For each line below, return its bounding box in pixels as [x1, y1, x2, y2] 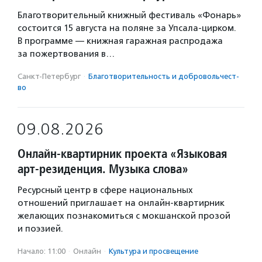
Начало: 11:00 [18, 247, 65, 256]
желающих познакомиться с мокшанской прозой [18, 211, 230, 221]
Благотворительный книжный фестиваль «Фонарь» [18, 10, 241, 20]
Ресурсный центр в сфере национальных [18, 185, 193, 195]
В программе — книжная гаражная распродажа [18, 36, 223, 46]
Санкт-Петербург [18, 72, 81, 81]
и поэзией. [18, 223, 63, 234]
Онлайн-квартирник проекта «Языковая [18, 146, 227, 161]
